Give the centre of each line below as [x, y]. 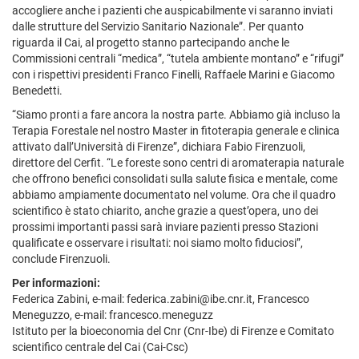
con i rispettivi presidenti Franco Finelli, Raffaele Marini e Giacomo [173, 74]
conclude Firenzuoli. [61, 258]
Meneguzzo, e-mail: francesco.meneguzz [113, 315]
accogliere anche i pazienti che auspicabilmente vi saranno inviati [172, 10]
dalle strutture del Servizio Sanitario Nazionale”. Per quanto [158, 26]
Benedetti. [37, 90]
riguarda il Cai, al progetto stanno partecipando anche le [151, 42]
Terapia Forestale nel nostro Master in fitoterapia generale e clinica [176, 130]
